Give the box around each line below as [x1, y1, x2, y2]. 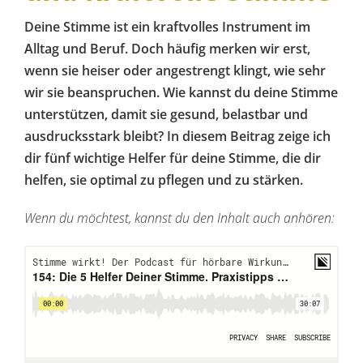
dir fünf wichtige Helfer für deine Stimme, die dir [24, 148, 321, 167]
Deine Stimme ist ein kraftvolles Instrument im [24, 17, 310, 36]
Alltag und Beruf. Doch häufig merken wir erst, [24, 39, 310, 58]
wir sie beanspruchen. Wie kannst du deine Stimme [24, 83, 338, 101]
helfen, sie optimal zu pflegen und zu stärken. [24, 170, 303, 189]
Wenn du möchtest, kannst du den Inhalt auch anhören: [24, 208, 335, 227]
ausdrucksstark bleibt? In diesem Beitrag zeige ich [24, 126, 331, 145]
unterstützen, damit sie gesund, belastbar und [24, 105, 308, 123]
